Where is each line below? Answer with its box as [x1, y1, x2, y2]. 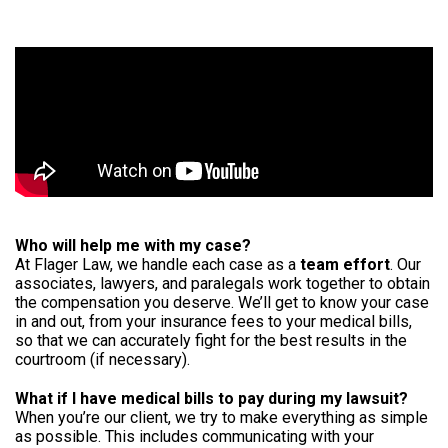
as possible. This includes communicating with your [15, 426, 374, 446]
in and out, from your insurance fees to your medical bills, [15, 311, 412, 331]
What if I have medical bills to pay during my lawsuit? [15, 388, 408, 408]
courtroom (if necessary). [15, 349, 190, 369]
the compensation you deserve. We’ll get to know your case [15, 292, 429, 312]
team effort [300, 254, 390, 274]
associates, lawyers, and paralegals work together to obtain [15, 273, 430, 293]
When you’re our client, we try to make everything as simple [15, 407, 428, 427]
